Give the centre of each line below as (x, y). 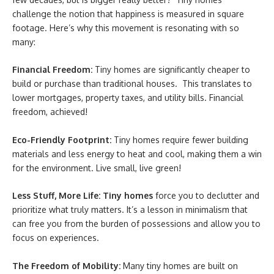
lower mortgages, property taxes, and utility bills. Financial (128, 98)
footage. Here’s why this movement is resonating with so (126, 28)
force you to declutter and (206, 195)
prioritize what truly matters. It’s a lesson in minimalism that (130, 209)
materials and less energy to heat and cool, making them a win (137, 154)
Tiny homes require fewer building (180, 139)
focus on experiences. (56, 238)
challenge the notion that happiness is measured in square (128, 13)
